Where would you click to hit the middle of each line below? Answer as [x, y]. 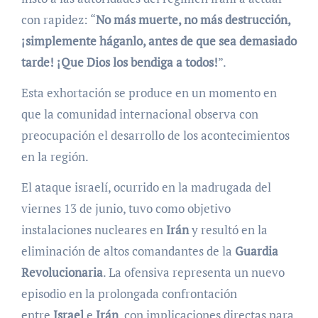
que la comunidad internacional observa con [139, 114]
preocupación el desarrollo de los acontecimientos [155, 136]
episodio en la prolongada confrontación [129, 294]
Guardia [256, 251]
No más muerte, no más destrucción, [193, 20]
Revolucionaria [62, 273]
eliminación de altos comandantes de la [128, 251]
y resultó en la [228, 230]
